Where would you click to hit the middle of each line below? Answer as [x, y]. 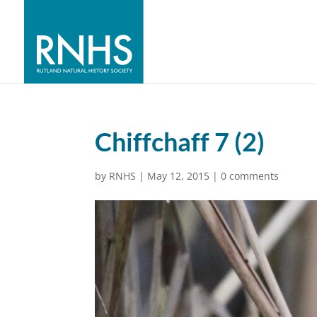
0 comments [250, 176]
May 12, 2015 [179, 176]
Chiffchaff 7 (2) [180, 142]
